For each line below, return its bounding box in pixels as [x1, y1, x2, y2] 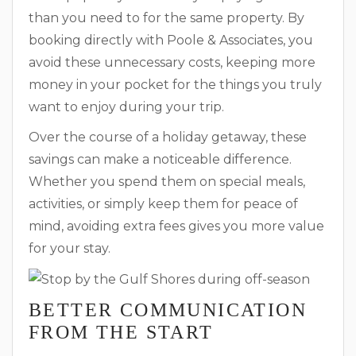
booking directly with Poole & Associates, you [29, 33, 313, 48]
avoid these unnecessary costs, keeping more [29, 55, 315, 70]
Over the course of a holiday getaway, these [29, 130, 307, 145]
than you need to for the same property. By [29, 10, 304, 25]
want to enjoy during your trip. [29, 99, 224, 114]
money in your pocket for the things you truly [29, 77, 322, 92]
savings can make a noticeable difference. [29, 152, 292, 167]
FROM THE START [29, 321, 214, 342]
